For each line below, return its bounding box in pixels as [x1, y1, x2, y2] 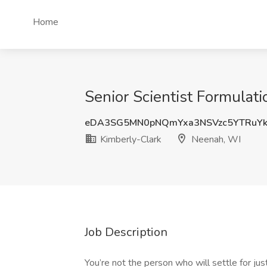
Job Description [85, 224, 167, 240]
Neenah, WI [189, 133, 241, 146]
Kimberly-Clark [98, 133, 162, 146]
